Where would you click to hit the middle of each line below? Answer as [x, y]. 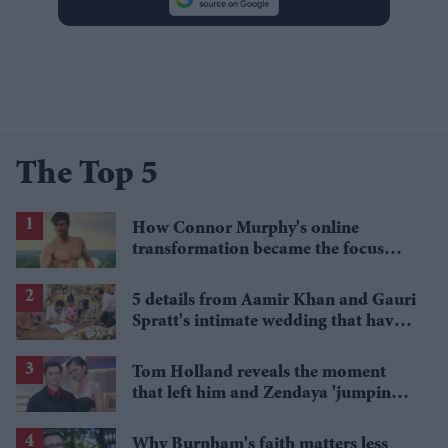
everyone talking [195, 342]
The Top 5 [87, 175]
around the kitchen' [206, 415]
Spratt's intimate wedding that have [267, 321]
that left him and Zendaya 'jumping [266, 394]
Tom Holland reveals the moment [259, 373]
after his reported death [221, 270]
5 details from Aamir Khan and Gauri [274, 300]
